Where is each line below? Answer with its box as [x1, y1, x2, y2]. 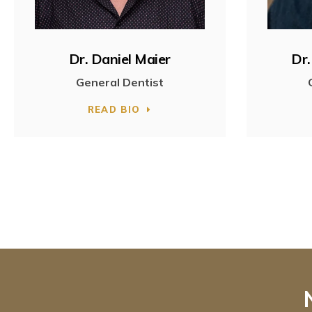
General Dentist [75, 75, 164, 89]
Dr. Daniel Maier [68, 49, 171, 68]
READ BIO [87, 103, 141, 115]
